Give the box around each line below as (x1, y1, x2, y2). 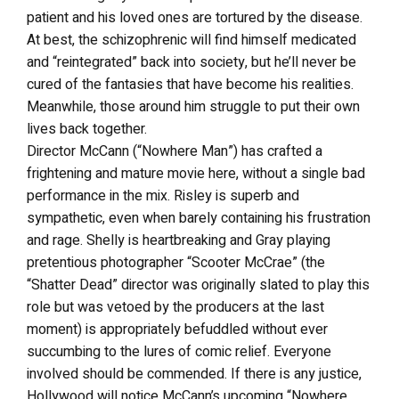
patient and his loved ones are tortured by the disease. (27, 7, 362, 28)
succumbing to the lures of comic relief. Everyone (27, 341, 331, 362)
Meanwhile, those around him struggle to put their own (27, 96, 360, 118)
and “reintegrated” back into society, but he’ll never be (27, 52, 356, 73)
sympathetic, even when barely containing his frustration (27, 208, 370, 229)
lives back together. (27, 118, 147, 140)
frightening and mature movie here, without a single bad (27, 163, 365, 184)
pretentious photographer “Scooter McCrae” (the (27, 252, 325, 273)
